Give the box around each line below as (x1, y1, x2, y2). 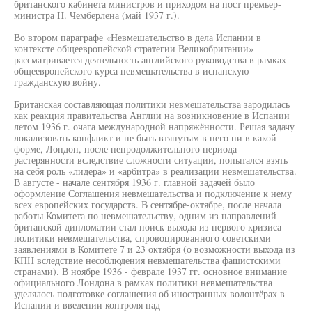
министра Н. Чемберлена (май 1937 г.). (14, 8, 180, 22)
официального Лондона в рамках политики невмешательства (14, 276, 272, 289)
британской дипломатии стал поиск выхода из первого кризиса (14, 220, 281, 233)
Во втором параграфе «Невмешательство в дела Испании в (14, 31, 261, 44)
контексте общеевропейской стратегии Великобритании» (14, 42, 253, 55)
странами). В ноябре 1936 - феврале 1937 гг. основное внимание (14, 265, 287, 278)
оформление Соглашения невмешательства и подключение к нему (14, 187, 292, 200)
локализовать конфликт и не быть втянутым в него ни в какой (14, 131, 276, 144)
